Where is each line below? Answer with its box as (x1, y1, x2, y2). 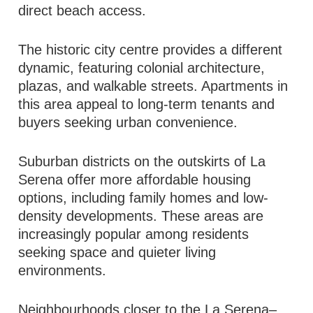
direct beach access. (18, 3, 147, 18)
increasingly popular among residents (18, 226, 249, 242)
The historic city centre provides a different (18, 42, 283, 57)
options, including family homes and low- (18, 190, 269, 205)
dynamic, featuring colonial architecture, (18, 60, 265, 75)
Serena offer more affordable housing (18, 172, 252, 187)
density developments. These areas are (18, 208, 264, 224)
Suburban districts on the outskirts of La (18, 154, 266, 169)
